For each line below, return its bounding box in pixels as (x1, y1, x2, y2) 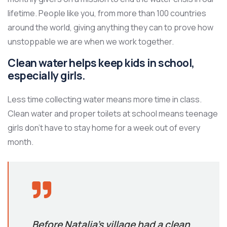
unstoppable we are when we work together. (8, 36, 174, 47)
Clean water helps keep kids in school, (8, 56, 195, 70)
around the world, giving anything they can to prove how (8, 22, 213, 33)
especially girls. (8, 68, 86, 83)
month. (8, 136, 33, 147)
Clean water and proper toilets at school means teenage (8, 108, 218, 119)
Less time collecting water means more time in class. (8, 94, 202, 105)
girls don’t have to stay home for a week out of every (8, 122, 200, 133)
